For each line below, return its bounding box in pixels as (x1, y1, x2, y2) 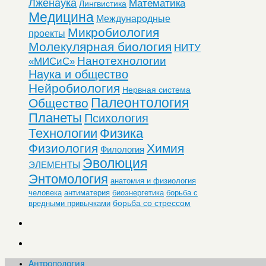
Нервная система (122, 84, 191, 94)
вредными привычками (28, 198, 110, 208)
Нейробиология (28, 81, 120, 95)
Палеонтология (91, 95, 189, 110)
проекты (28, 27, 65, 39)
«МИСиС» (28, 55, 75, 67)
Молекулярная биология (28, 39, 172, 53)
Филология (100, 144, 144, 154)
